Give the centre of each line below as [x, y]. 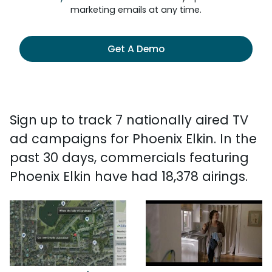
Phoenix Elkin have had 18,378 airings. [129, 176]
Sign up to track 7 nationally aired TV [129, 120]
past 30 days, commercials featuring [129, 158]
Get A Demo [136, 49]
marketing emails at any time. [136, 10]
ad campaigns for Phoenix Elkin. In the [133, 139]
